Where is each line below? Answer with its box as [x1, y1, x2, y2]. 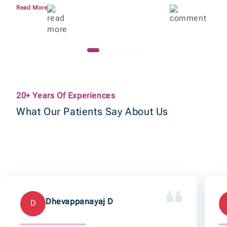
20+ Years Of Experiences [16, 90, 116, 100]
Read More [16, 4, 48, 11]
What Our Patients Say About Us [16, 105, 168, 118]
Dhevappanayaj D [46, 197, 113, 207]
